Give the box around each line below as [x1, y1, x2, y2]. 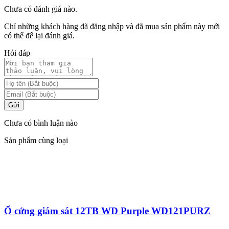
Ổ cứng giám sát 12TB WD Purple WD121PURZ [4, 205, 211, 217]
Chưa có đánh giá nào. [4, 4, 77, 13]
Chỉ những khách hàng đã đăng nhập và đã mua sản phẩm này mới [4, 21, 220, 31]
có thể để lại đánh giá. [4, 31, 75, 40]
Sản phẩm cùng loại [4, 135, 68, 145]
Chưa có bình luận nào [4, 118, 78, 127]
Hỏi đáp [4, 48, 30, 57]
